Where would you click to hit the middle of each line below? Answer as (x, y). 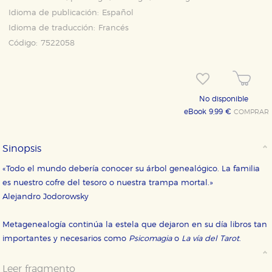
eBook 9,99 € (209, 112)
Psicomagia (151, 239)
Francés (114, 28)
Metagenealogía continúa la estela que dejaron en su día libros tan (135, 225)
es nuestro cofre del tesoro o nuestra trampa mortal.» (129, 183)
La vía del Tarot (211, 239)
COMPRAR (252, 113)
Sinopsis (22, 149)
